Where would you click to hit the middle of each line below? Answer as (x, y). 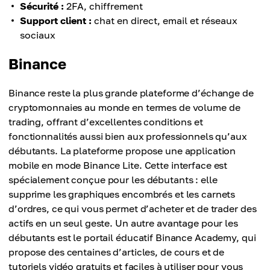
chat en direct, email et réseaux (165, 20)
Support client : (56, 20)
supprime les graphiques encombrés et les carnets (122, 194)
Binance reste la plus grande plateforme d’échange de (131, 93)
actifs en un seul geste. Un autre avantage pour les (123, 223)
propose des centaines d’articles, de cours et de (117, 252)
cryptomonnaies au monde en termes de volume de (124, 107)
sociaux (38, 35)
